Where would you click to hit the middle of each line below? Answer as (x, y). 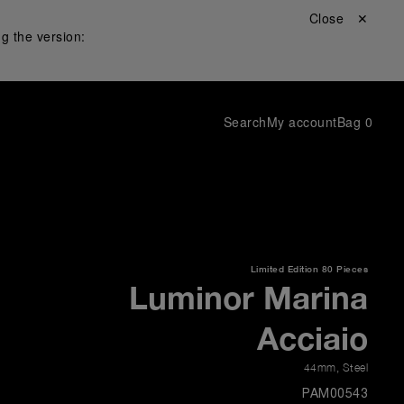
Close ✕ (338, 18)
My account (302, 122)
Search (245, 122)
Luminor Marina (248, 297)
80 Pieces (344, 268)
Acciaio (312, 338)
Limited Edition (284, 268)
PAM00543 (335, 394)
